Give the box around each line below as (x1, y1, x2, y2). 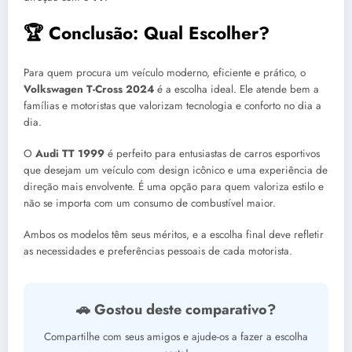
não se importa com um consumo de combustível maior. (24, 196, 276, 211)
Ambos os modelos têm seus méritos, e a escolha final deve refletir (24, 227, 324, 243)
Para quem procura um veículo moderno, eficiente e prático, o (24, 64, 306, 80)
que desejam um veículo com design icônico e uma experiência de (24, 163, 328, 178)
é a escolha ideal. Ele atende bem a (154, 81, 319, 97)
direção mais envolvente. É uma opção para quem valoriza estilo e (24, 179, 324, 195)
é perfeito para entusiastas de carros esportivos (104, 146, 320, 162)
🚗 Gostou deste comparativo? (76, 299, 276, 321)
